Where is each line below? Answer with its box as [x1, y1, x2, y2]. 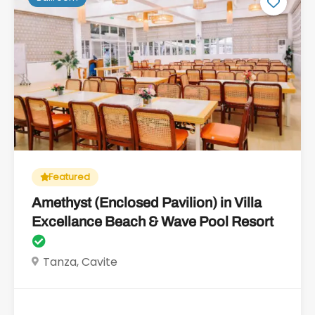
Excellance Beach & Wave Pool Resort [32, 213, 274, 229]
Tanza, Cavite [43, 253, 117, 270]
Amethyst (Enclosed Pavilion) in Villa [32, 194, 262, 210]
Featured [49, 169, 90, 184]
